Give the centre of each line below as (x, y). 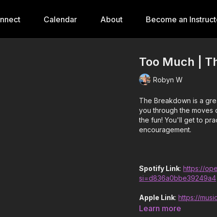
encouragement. (165, 130)
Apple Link (157, 197)
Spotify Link (160, 168)
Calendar (60, 19)
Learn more (160, 208)
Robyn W (168, 79)
